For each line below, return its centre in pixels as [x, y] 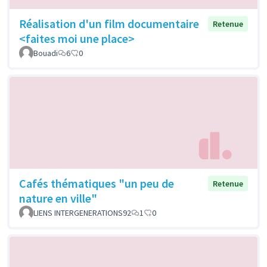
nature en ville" [58, 198]
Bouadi [46, 53]
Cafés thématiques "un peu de [97, 183]
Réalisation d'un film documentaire [109, 24]
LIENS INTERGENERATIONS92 [82, 212]
